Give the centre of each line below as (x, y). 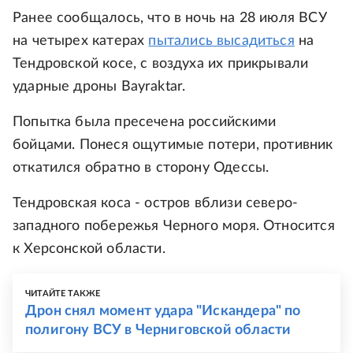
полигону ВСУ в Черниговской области (158, 331)
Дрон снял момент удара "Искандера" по (163, 312)
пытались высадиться (221, 41)
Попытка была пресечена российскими (145, 123)
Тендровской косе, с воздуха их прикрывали (161, 64)
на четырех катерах (81, 41)
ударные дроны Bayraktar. (99, 87)
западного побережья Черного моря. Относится (174, 227)
